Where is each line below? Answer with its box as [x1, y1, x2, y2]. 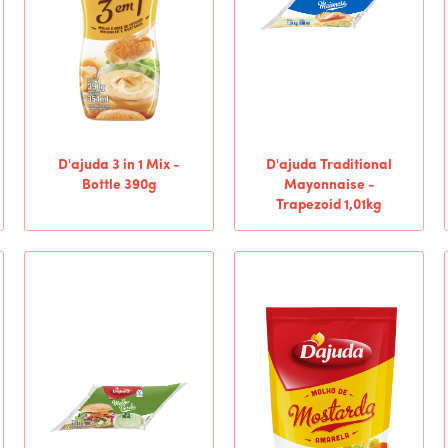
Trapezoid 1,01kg [276, 198, 382, 213]
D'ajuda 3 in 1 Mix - [58, 158, 180, 173]
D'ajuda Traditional [266, 158, 392, 173]
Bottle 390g [81, 178, 157, 193]
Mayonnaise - [283, 178, 375, 193]
